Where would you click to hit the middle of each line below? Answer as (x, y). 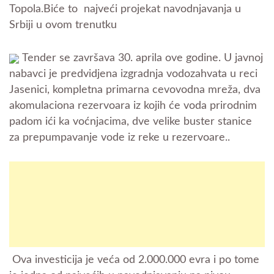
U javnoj (243, 58)
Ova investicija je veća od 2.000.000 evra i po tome (136, 260)
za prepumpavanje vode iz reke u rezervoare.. (120, 138)
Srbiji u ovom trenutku (63, 25)
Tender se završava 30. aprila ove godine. (123, 58)
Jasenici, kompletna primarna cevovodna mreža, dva (135, 90)
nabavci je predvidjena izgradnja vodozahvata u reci (133, 74)
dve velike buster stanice (192, 122)
